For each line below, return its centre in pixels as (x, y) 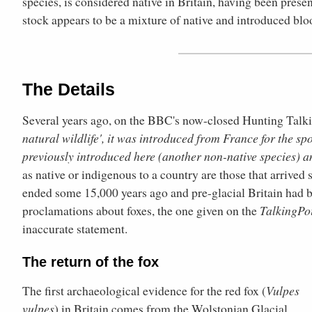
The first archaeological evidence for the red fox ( (144, 290)
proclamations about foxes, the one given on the (141, 210)
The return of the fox (91, 262)
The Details (69, 89)
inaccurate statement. (75, 228)
